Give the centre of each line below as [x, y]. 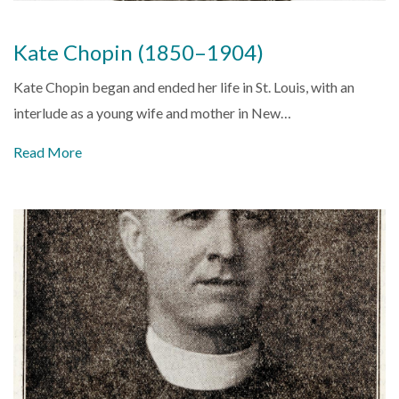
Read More [48, 152]
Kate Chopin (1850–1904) [138, 53]
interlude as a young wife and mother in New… [152, 113]
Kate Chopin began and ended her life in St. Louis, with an [184, 87]
